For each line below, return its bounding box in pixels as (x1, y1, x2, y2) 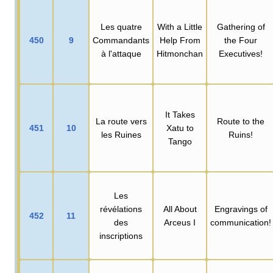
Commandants (93, 35, 149, 45)
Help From (159, 35, 200, 45)
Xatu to (166, 122, 194, 133)
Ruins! (229, 129, 253, 140)
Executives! (219, 48, 263, 58)
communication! (210, 217, 271, 227)
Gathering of (216, 21, 265, 32)
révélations (100, 204, 142, 214)
